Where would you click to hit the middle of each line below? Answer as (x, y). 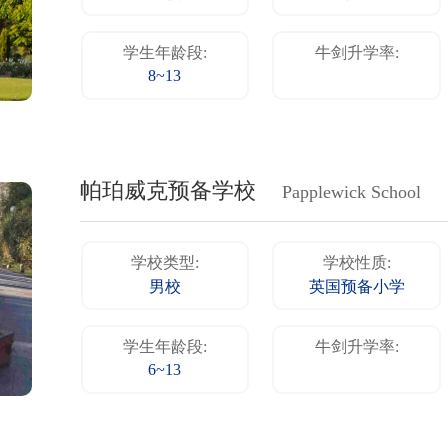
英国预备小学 (356, 288)
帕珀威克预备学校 (168, 192)
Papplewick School (352, 193)
